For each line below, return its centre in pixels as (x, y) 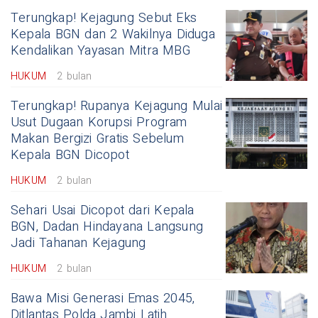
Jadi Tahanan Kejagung (78, 243)
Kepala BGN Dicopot (70, 155)
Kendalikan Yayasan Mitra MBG (100, 50)
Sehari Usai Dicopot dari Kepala (103, 210)
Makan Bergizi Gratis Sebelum (97, 138)
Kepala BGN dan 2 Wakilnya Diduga (113, 34)
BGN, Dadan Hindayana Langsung (107, 226)
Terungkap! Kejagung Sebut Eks (104, 18)
